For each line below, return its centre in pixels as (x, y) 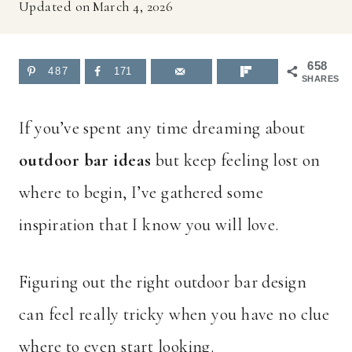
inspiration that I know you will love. (149, 225)
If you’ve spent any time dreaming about (162, 128)
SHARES (321, 78)
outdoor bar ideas (85, 161)
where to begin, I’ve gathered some (141, 193)
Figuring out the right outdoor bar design (163, 282)
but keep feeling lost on (236, 161)
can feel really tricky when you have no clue (174, 315)
